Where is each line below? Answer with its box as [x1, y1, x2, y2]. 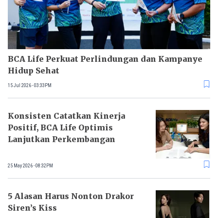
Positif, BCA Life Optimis [8, 123, 113, 133]
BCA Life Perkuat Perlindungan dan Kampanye [8, 54, 202, 64]
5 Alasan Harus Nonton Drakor [8, 191, 134, 201]
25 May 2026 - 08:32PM [8, 163, 53, 168]
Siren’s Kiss [8, 203, 57, 213]
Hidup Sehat [8, 66, 59, 76]
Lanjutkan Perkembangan [8, 134, 115, 145]
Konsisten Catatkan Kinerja [8, 111, 125, 121]
